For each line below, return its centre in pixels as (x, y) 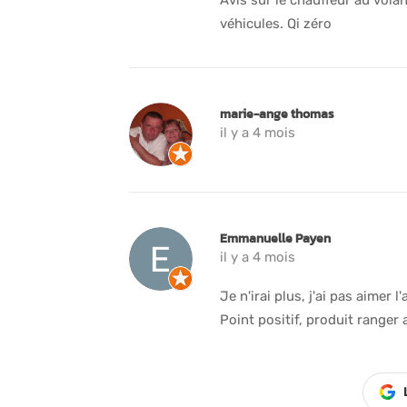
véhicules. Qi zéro (276, 23)
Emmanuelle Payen (275, 238)
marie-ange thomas (277, 114)
